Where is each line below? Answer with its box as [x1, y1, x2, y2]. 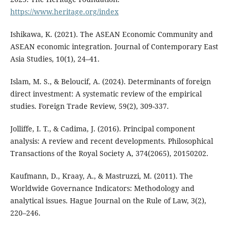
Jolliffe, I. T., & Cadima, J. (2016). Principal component [10, 123, 195, 133]
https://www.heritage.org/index [10, 6, 119, 16]
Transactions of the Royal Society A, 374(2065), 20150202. [10, 148, 208, 158]
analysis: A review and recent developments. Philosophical [10, 136, 213, 146]
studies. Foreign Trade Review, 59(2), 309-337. [10, 101, 169, 111]
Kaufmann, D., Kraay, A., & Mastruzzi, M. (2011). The [10, 170, 193, 181]
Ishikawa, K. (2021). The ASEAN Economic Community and [10, 29, 213, 39]
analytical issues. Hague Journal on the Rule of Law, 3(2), [10, 195, 206, 205]
